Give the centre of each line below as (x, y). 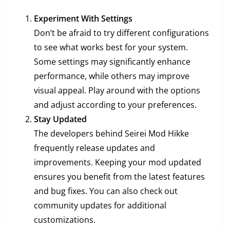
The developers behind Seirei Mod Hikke (111, 134)
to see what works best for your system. (111, 47)
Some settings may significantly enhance (112, 62)
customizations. (65, 220)
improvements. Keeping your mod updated (118, 162)
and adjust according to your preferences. (115, 105)
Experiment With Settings (83, 19)
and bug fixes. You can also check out (106, 191)
